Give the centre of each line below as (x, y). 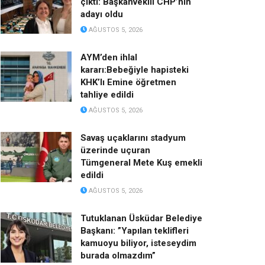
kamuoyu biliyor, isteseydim (138, 243)
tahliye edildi (107, 94)
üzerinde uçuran (115, 150)
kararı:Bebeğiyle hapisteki (135, 70)
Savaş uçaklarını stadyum (133, 138)
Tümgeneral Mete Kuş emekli (141, 162)
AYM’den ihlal (109, 57)
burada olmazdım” (118, 255)
